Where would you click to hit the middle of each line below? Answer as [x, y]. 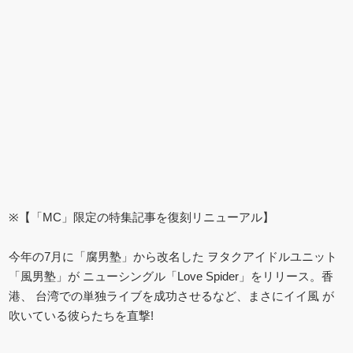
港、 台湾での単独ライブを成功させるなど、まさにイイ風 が [172, 295]
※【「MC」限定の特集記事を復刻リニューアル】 [142, 217]
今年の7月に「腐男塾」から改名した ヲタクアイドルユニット [173, 256]
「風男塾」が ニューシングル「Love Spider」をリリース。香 [171, 276]
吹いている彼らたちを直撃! [82, 315]
